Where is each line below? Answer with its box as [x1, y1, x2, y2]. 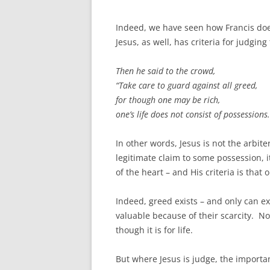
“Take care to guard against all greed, [116, 80, 257, 92]
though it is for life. [116, 224, 193, 236]
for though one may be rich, [116, 94, 220, 106]
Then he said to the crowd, [116, 65, 215, 77]
